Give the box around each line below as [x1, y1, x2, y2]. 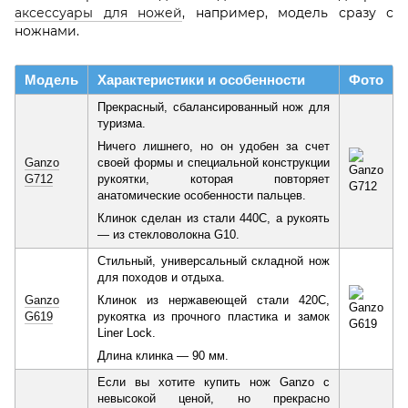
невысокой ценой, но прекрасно [97, 392, 330, 406]
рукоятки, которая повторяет [97, 172, 330, 187]
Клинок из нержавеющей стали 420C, [97, 293, 330, 308]
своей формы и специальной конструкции [97, 156, 330, 170]
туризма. [97, 117, 146, 131]
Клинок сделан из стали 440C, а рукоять [97, 211, 330, 226]
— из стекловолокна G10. [97, 228, 240, 242]
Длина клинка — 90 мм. [97, 349, 232, 363]
